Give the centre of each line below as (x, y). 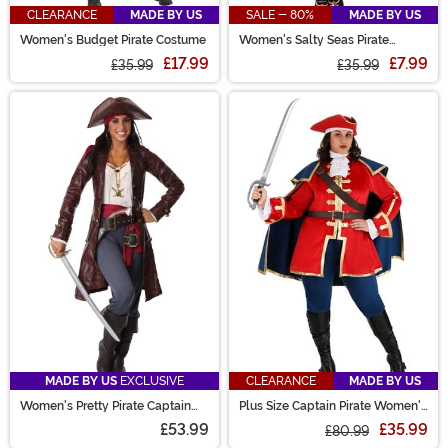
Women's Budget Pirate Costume (113, 39)
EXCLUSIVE (150, 381)
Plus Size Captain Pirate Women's (333, 406)
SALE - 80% (280, 14)
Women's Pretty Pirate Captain (105, 406)
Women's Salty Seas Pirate (314, 39)
